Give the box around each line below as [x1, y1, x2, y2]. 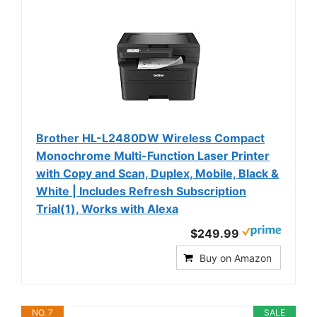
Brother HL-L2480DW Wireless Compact [36, 131, 265, 146]
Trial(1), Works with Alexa [36, 202, 178, 217]
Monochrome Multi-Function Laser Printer [36, 149, 270, 163]
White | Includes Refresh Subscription [36, 184, 246, 199]
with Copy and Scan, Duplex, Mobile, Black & [36, 166, 279, 181]
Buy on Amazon [200, 252, 272, 265]
